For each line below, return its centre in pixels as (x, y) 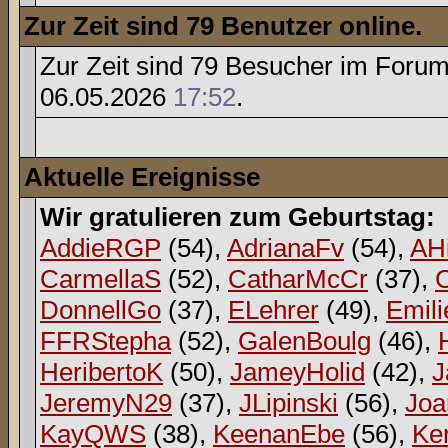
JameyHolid (297, 372)
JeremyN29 (106, 403)
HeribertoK (101, 372)
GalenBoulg (304, 341)
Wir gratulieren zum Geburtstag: (237, 217)
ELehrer (273, 310)
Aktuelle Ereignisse (142, 177)
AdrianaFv (285, 248)
